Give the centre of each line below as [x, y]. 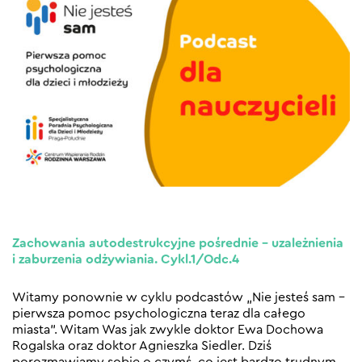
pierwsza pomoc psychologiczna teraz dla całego [159, 313]
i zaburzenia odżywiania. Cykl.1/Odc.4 [126, 259]
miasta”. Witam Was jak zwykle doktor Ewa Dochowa [168, 329]
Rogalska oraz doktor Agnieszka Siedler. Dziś [142, 345]
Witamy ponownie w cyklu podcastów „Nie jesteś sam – [179, 297]
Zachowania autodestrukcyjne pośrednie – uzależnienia [178, 243]
